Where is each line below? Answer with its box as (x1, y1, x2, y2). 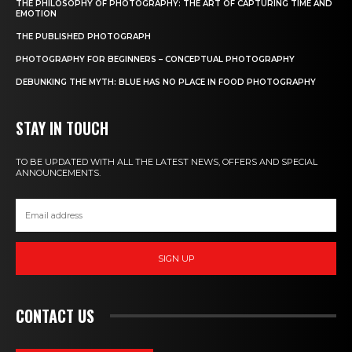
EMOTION (16, 9, 57, 20)
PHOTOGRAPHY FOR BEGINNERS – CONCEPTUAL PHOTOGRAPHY (16, 54, 295, 65)
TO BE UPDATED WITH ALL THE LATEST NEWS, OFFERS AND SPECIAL (16, 156, 317, 168)
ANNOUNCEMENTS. (16, 167, 101, 179)
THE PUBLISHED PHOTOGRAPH (16, 31, 151, 42)
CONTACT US (16, 304, 94, 328)
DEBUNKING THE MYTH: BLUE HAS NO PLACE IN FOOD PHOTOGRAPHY (16, 77, 316, 88)
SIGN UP (157, 252, 195, 264)
